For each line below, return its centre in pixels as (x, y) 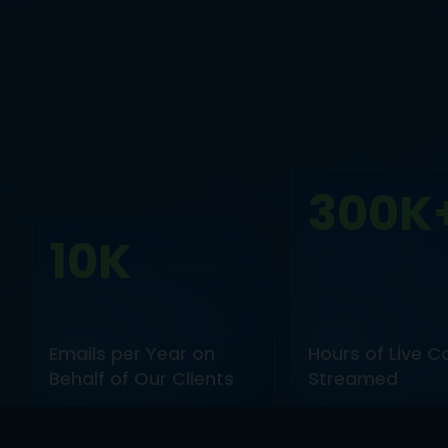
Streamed (353, 378)
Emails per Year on (132, 353)
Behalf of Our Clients (141, 378)
